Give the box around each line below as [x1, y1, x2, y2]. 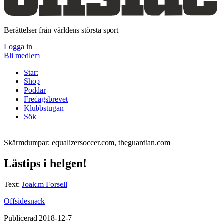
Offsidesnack [4, 196, 45, 205]
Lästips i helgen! [4, 156, 87, 170]
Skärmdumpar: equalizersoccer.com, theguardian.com [4, 138, 170, 147]
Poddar [24, 85, 46, 94]
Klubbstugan [24, 103, 64, 112]
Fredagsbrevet [24, 94, 68, 103]
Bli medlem [4, 51, 40, 60]
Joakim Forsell [22, 180, 67, 188]
